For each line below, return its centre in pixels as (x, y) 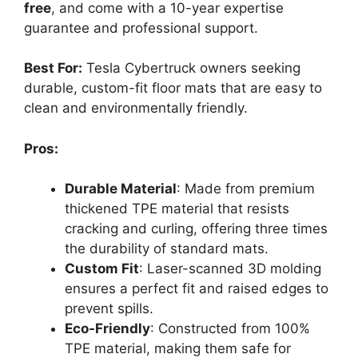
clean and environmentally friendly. (136, 108)
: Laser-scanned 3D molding (230, 269)
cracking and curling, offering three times (196, 229)
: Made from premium (246, 189)
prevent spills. (109, 309)
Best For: (53, 68)
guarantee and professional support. (141, 28)
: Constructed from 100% (230, 329)
